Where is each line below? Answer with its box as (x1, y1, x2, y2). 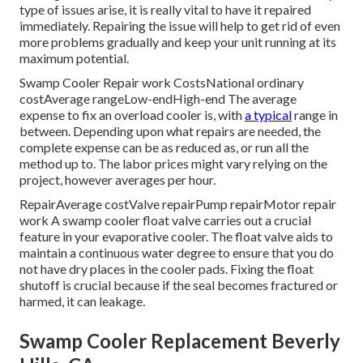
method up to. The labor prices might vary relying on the (19, 156, 327, 172)
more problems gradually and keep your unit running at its (19, 34, 336, 50)
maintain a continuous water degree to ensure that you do (19, 245, 334, 261)
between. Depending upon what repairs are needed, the (19, 123, 321, 139)
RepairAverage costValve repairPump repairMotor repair (19, 196, 336, 212)
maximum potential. (19, 50, 129, 66)
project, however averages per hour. (19, 172, 216, 188)
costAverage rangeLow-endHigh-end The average (19, 91, 297, 107)
